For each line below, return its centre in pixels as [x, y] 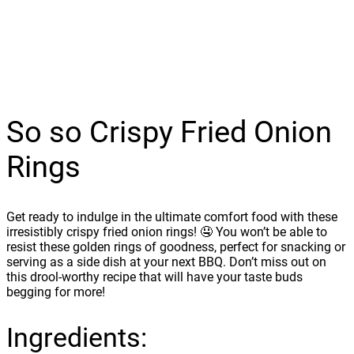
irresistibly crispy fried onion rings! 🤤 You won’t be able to [167, 232]
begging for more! [56, 292]
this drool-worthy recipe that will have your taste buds [154, 277]
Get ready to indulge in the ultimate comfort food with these [172, 217]
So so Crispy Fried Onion [169, 132]
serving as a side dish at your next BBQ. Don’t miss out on [166, 262]
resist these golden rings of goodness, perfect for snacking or [176, 247]
